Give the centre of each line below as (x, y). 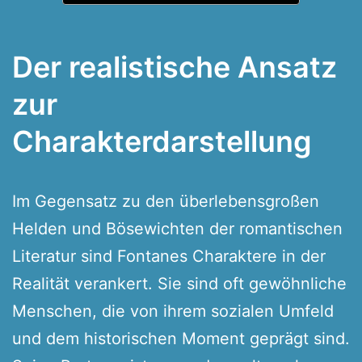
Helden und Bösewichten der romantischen (177, 228)
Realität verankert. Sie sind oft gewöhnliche (179, 283)
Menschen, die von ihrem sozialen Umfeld (173, 311)
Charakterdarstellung (162, 141)
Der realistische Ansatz (175, 67)
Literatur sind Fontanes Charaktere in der (169, 256)
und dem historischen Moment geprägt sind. (181, 338)
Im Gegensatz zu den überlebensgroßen (166, 201)
